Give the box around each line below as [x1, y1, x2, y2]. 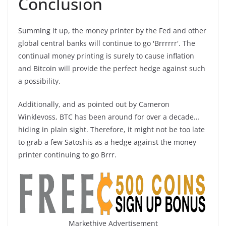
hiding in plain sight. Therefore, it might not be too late [18, 125, 205, 134]
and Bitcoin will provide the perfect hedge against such [18, 64, 205, 73]
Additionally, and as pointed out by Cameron [18, 99, 169, 109]
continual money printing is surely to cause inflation [18, 51, 194, 61]
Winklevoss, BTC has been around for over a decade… [18, 112, 199, 122]
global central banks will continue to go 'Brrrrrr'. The [18, 38, 195, 48]
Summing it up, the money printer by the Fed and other [18, 26, 206, 35]
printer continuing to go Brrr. [18, 150, 117, 159]
